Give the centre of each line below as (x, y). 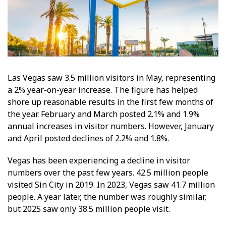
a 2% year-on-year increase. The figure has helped (103, 90)
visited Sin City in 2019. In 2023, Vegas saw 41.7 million (111, 184)
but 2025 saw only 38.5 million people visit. (89, 209)
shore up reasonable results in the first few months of (110, 102)
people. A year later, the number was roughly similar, (107, 196)
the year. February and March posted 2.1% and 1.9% (104, 114)
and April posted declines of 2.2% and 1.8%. (88, 138)
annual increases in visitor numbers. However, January (111, 126)
